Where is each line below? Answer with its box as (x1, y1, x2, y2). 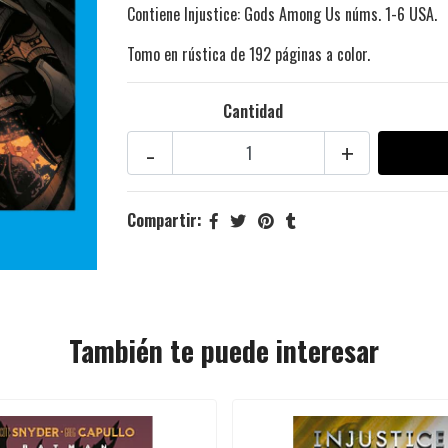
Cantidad (222, 99, 283, 124)
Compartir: (127, 208, 202, 233)
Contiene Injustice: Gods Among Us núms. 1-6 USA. (127, 2, 437, 27)
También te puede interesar (69, 329, 379, 371)
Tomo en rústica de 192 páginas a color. (127, 42, 370, 67)
